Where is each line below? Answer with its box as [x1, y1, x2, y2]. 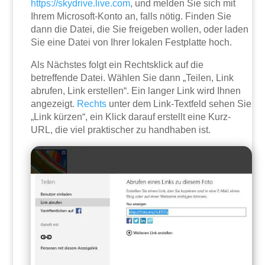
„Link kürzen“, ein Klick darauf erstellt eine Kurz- [31, 112, 231, 122]
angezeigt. [31, 99, 77, 109]
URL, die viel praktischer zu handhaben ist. [31, 125, 211, 135]
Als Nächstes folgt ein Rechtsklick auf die [31, 60, 204, 70]
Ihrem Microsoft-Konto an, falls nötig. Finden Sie [31, 11, 232, 22]
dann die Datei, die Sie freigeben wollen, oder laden [31, 24, 249, 35]
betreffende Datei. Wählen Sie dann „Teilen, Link [31, 73, 234, 83]
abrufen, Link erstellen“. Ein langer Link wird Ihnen [31, 86, 241, 96]
